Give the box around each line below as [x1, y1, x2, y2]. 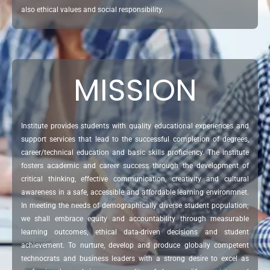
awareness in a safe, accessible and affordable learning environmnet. [21, 188, 249, 197]
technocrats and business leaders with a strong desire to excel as [21, 254, 249, 263]
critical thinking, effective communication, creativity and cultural [21, 175, 249, 184]
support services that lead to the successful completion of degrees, [21, 135, 249, 144]
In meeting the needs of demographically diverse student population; [21, 201, 249, 210]
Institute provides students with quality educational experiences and [21, 122, 249, 131]
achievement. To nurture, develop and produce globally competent [21, 241, 249, 250]
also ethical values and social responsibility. [21, 5, 163, 14]
